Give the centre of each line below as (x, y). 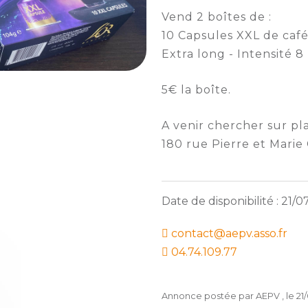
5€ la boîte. (197, 89)
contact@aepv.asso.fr (228, 233)
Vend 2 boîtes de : (217, 16)
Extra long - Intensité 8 (233, 54)
